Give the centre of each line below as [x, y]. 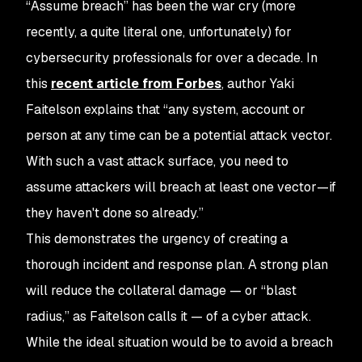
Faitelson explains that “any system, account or [166, 109]
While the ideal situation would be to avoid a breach [179, 342]
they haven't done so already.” [115, 213]
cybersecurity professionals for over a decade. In [172, 58]
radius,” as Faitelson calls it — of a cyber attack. [168, 316]
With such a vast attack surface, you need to [157, 161]
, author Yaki [258, 84]
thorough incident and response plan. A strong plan [177, 265]
